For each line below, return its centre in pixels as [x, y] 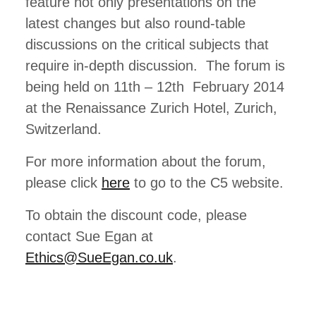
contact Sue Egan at [89, 236]
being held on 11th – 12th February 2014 [155, 87]
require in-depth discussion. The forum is [155, 66]
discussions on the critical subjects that [147, 44]
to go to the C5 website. [207, 183]
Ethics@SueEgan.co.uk [99, 257]
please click [63, 183]
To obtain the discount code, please [136, 215]
